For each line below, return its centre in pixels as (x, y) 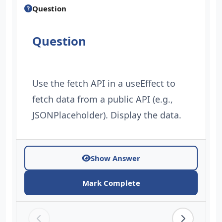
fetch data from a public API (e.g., (103, 99)
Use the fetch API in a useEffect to (104, 83)
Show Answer (115, 158)
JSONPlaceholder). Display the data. (107, 115)
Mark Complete (111, 183)
